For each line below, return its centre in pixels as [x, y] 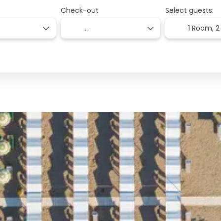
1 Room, [202, 28]
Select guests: [190, 11]
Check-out [79, 11]
